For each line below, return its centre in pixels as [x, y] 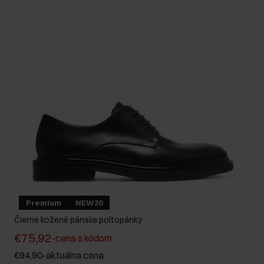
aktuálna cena [75, 255]
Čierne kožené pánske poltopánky [78, 220]
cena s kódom [84, 238]
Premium [44, 203]
